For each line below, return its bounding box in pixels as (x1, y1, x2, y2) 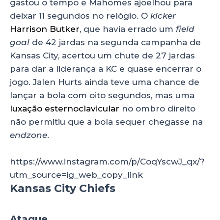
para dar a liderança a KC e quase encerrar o (10, 64, 201, 74)
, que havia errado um (80, 24, 176, 34)
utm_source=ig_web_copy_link (10, 170, 143, 180)
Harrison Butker (10, 24, 80, 34)
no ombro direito (119, 104, 195, 114)
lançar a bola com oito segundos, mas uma (10, 90, 194, 101)
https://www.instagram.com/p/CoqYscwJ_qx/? (10, 157, 205, 167)
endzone (10, 130, 47, 140)
